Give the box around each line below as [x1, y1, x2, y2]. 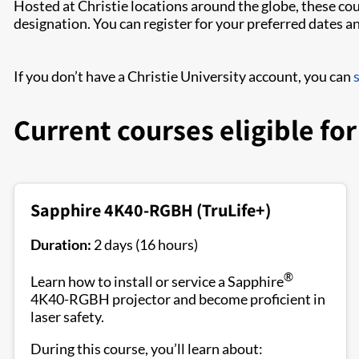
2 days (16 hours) [91, 236, 198, 253]
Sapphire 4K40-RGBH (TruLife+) [30, 199, 271, 221]
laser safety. [30, 308, 104, 325]
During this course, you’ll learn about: [30, 340, 263, 357]
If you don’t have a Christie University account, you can [14, 67, 353, 85]
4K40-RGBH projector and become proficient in [30, 290, 325, 308]
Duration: [30, 236, 91, 253]
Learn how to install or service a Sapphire [30, 272, 284, 290]
